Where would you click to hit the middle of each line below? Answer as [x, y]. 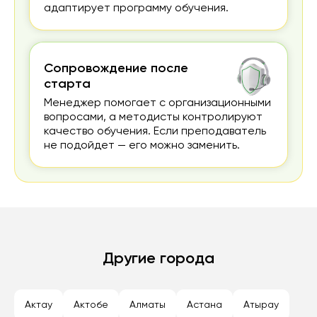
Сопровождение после [116, 69]
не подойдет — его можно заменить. [142, 146]
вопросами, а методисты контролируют [153, 118]
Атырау [261, 305]
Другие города [158, 259]
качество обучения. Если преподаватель [155, 132]
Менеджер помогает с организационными [157, 104]
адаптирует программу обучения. [136, 9]
